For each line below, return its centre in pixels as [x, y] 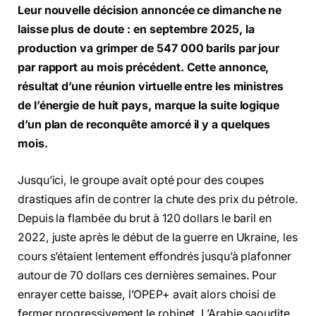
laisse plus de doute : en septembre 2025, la [136, 29]
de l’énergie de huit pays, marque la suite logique [149, 105]
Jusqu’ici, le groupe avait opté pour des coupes [141, 180]
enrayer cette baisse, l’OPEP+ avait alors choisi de [147, 294]
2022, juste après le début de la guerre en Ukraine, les [158, 237]
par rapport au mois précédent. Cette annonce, [144, 67]
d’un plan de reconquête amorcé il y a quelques [144, 124]
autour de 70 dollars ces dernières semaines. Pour [147, 275]
